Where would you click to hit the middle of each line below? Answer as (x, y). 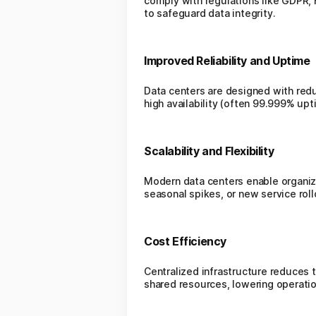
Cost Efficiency (185, 241)
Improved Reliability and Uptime (227, 61)
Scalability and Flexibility (209, 151)
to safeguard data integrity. (210, 13)
